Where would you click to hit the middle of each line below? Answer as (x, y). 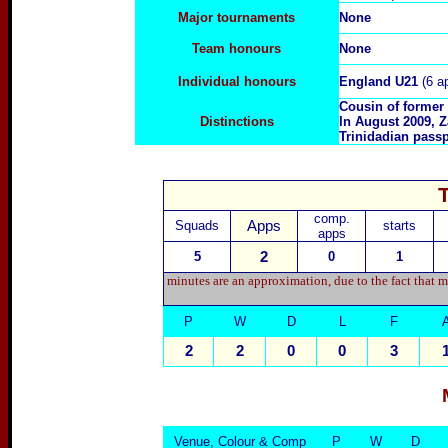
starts (399, 225)
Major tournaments (236, 17)
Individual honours (236, 81)
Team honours (236, 48)
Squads (197, 225)
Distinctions (236, 121)
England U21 (380, 81)
